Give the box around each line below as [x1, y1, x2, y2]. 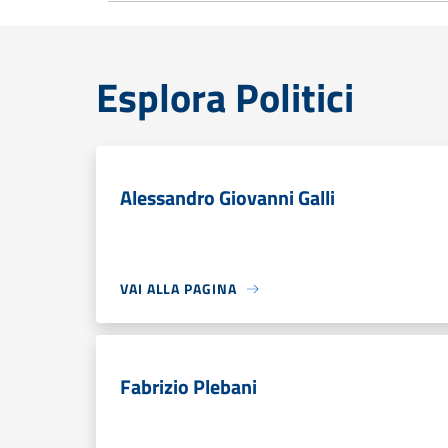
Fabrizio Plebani [120, 371, 257, 402]
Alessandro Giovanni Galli [120, 182, 335, 213]
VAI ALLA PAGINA [120, 278, 237, 299]
